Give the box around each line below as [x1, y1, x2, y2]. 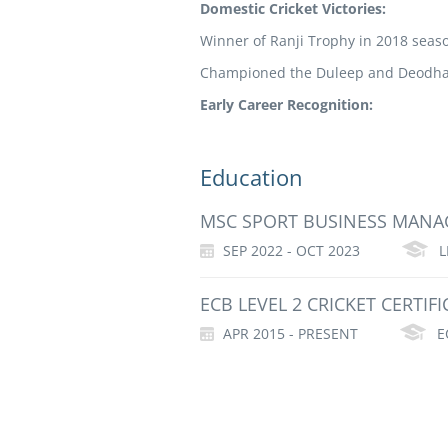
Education [199, 162, 303, 192]
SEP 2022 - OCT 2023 [218, 241, 360, 260]
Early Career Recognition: [199, 95, 373, 114]
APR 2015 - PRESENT [218, 324, 358, 343]
